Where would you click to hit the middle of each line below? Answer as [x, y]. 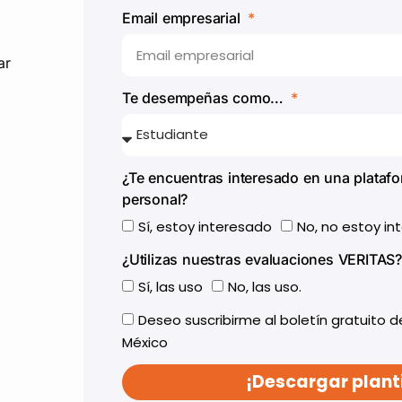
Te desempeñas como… [205, 97]
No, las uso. [265, 286]
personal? [155, 199]
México [145, 342]
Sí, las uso [170, 286]
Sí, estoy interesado [205, 226]
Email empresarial [184, 17]
